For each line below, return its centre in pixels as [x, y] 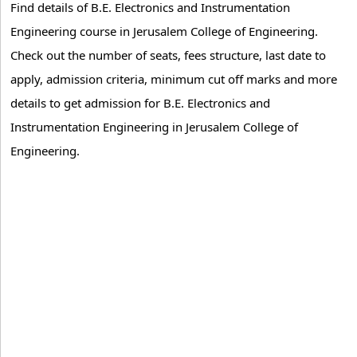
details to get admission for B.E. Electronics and [140, 103]
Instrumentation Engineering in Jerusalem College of [154, 127]
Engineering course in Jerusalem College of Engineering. [164, 31]
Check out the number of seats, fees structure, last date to [168, 55]
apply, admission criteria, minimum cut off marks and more [174, 79]
